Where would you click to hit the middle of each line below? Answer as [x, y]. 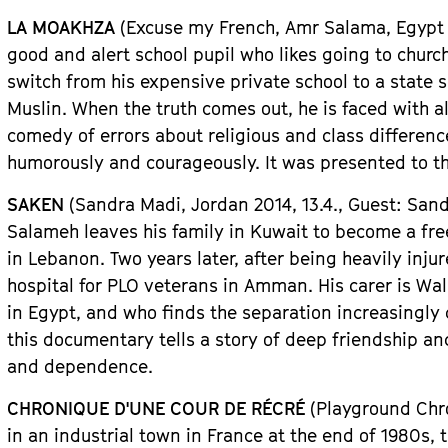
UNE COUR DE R [196, 408]
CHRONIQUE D [67, 408]
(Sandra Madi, [128, 204]
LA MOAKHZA [61, 27]
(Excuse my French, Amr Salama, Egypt [280, 27]
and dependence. [80, 366]
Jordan [220, 204]
